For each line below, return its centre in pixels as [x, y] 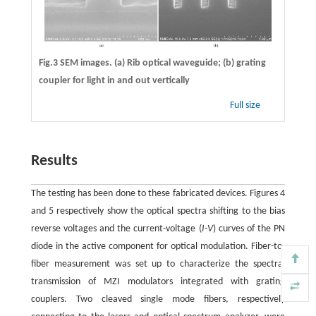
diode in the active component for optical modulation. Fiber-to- [158, 246]
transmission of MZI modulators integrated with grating [158, 281]
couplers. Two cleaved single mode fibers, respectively [158, 299]
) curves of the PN [249, 229]
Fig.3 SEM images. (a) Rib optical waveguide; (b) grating [152, 63]
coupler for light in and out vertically [114, 80]
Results [54, 161]
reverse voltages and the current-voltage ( [116, 229]
